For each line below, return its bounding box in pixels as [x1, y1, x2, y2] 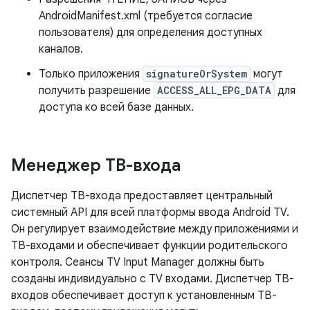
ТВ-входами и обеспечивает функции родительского [11, 239, 288, 253]
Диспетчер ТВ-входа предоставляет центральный [11, 189, 273, 203]
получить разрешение [39, 84, 154, 98]
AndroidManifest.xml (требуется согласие [39, 9, 253, 24]
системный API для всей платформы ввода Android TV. [11, 206, 289, 220]
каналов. [39, 42, 83, 57]
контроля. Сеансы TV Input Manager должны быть [11, 255, 264, 270]
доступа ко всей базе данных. [39, 100, 194, 115]
